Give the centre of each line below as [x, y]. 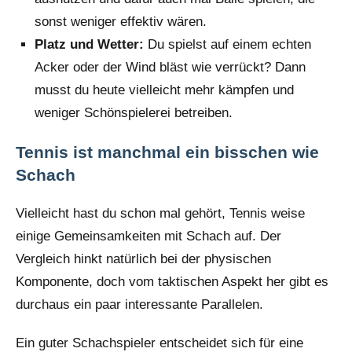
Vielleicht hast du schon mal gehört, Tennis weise [160, 213]
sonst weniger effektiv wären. [121, 21]
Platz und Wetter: [89, 44]
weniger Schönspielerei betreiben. [134, 112]
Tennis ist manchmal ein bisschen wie [167, 152]
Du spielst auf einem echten [227, 44]
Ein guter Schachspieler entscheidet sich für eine [159, 343]
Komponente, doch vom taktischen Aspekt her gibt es [172, 281]
